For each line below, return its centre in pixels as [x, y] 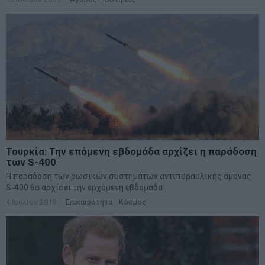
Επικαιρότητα [89, 202]
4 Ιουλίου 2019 [31, 202]
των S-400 [31, 162]
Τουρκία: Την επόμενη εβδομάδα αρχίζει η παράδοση [131, 152]
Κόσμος [132, 202]
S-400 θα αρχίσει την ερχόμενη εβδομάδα [84, 188]
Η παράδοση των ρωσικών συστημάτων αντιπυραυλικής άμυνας [129, 177]
